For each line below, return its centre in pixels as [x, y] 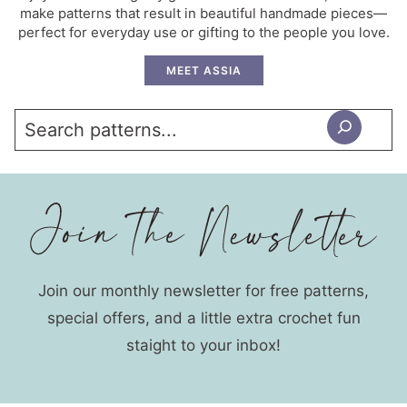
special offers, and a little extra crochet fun [203, 318]
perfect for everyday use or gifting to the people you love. [203, 33]
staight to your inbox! [203, 346]
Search [44, 124]
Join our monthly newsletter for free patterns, [203, 291]
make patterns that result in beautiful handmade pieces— [203, 14]
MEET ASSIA [203, 71]
